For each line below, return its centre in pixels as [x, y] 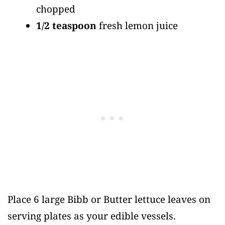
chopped [56, 9]
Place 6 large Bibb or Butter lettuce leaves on [109, 199]
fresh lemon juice [137, 25]
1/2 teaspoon [66, 25]
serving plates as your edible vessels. [92, 216]
